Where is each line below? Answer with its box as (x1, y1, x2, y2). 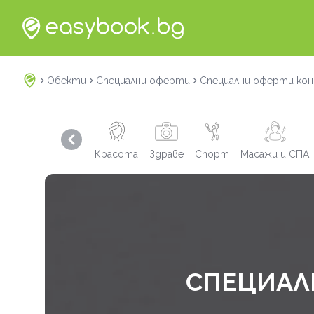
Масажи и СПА (240, 149, 309, 160)
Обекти (47, 74, 86, 86)
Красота (95, 149, 138, 160)
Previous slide (70, 139, 137, 151)
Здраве (149, 149, 184, 160)
